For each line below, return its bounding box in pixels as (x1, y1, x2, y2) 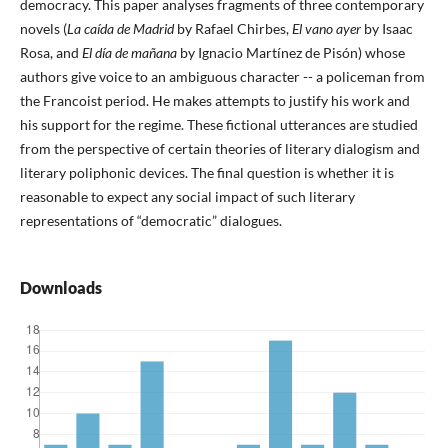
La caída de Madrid (66, 20, 174, 38)
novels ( (19, 20, 67, 38)
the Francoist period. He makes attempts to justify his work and (19, 92, 410, 110)
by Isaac (360, 20, 413, 38)
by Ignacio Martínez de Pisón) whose (176, 44, 405, 62)
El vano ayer (291, 20, 361, 38)
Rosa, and (19, 44, 82, 62)
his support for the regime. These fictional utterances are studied (19, 116, 418, 134)
